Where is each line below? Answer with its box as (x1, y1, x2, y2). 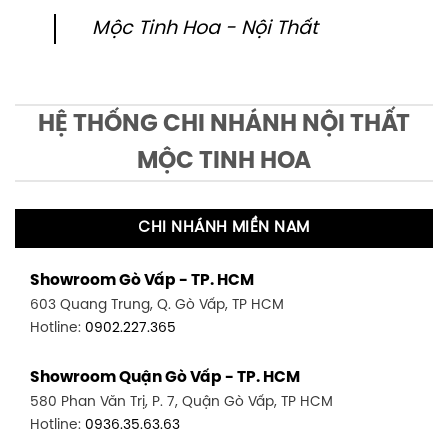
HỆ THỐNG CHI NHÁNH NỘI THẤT (38, 111, 410, 137)
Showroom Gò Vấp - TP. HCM (30, 273, 254, 290)
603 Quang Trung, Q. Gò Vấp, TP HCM (30, 298, 284, 313)
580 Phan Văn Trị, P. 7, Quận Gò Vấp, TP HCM (30, 395, 333, 410)
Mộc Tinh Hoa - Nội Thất (92, 19, 318, 40)
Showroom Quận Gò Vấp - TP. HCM (30, 370, 300, 387)
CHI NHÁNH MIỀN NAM (138, 219, 310, 236)
